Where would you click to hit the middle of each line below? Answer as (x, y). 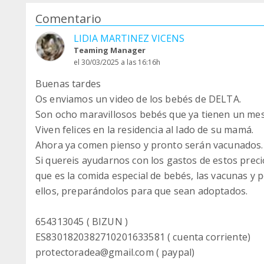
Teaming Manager (110, 50)
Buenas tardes (68, 84)
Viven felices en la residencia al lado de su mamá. (144, 130)
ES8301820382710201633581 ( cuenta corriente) (143, 237)
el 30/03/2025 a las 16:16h (117, 62)
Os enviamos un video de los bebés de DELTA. (138, 99)
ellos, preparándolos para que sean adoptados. (142, 191)
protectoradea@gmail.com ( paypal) (115, 253)
